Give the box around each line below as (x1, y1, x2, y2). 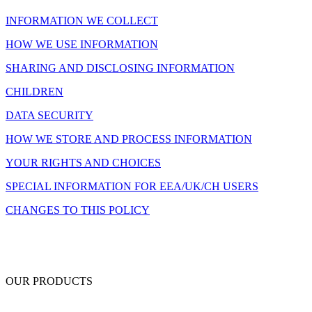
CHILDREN (6, 85, 63, 97)
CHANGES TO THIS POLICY (6, 203, 150, 216)
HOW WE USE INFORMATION (6, 38, 158, 50)
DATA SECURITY (6, 109, 93, 121)
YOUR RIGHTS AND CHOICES (6, 156, 161, 169)
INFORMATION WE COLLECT (6, 14, 158, 26)
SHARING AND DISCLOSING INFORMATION (6, 61, 235, 74)
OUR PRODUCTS (6, 274, 93, 287)
